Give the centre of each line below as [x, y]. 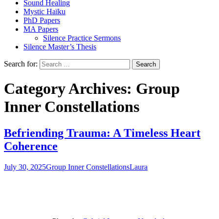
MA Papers [41, 29]
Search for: [21, 64]
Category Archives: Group [92, 89]
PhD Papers [42, 20]
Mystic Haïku [44, 11]
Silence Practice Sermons [82, 38]
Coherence [31, 146]
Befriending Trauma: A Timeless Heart [102, 133]
